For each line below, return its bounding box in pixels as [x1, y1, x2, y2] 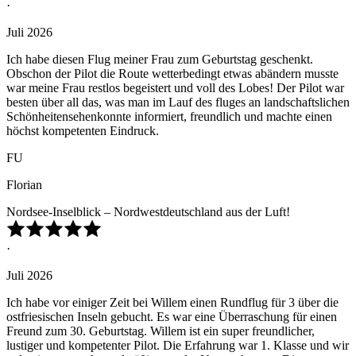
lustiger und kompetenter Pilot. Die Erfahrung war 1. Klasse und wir [6, 339, 349, 353]
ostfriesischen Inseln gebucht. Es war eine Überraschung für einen [6, 310, 337, 324]
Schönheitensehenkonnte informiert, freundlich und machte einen [6, 110, 332, 124]
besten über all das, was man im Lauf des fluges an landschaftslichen [6, 95, 350, 110]
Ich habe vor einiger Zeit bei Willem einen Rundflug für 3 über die [6, 296, 339, 310]
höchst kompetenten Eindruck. [6, 124, 159, 138]
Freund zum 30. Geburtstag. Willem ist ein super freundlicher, [6, 324, 315, 339]
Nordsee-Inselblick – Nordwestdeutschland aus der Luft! [6, 205, 290, 219]
